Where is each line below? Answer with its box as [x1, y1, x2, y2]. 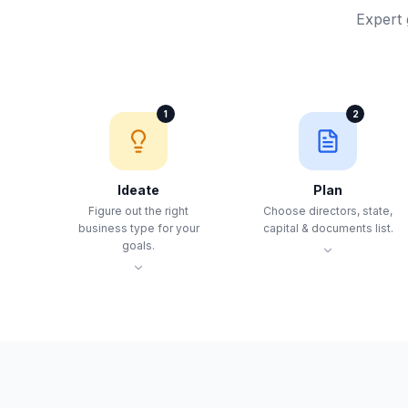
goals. [122, 239, 155, 252]
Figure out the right [88, 204, 189, 218]
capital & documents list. [262, 221, 393, 235]
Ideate [117, 182, 159, 198]
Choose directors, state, [263, 204, 393, 218]
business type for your [77, 221, 199, 235]
